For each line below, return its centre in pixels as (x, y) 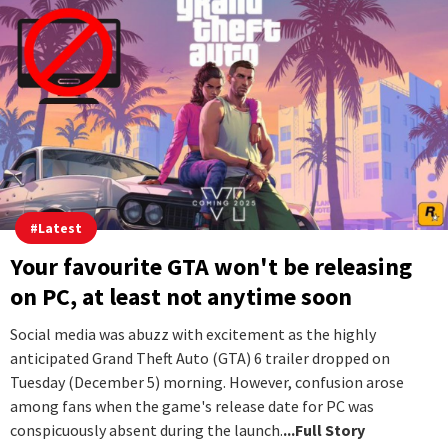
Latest (60, 228)
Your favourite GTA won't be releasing (211, 267)
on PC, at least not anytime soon (181, 297)
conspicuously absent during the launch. (146, 430)
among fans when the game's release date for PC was (192, 406)
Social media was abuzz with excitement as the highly (193, 334)
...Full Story (324, 430)
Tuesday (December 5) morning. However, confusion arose (207, 382)
